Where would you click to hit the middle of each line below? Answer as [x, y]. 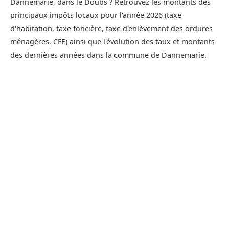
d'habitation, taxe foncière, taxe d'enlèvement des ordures [111, 29]
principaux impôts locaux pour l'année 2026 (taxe [96, 15]
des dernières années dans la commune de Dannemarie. [108, 55]
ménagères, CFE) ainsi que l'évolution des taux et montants [112, 42]
